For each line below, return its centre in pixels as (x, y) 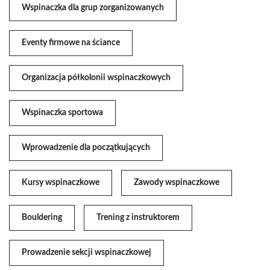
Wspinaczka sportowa (62, 113)
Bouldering (42, 218)
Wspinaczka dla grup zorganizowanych (93, 8)
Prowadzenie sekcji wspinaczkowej (86, 253)
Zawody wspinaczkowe (177, 183)
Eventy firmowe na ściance (71, 43)
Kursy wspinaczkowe (61, 183)
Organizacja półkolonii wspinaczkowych (96, 78)
